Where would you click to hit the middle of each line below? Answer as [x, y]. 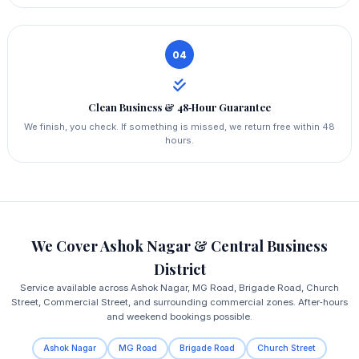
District [179, 268]
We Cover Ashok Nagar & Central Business [179, 245]
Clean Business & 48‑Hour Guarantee [179, 107]
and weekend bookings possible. [179, 316]
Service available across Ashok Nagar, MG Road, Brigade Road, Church [179, 287]
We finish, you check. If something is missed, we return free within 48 [179, 126]
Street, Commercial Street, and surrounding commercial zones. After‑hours [179, 302]
